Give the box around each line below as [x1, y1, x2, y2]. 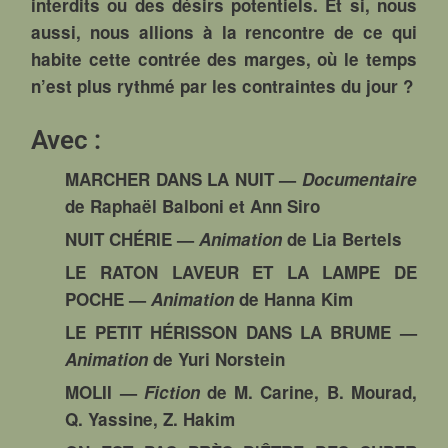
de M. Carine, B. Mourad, [199, 379, 417, 404]
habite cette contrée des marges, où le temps [31, 46, 417, 71]
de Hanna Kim [234, 286, 354, 311]
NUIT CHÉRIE [65, 226, 173, 251]
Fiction [143, 379, 200, 404]
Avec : [31, 124, 102, 155]
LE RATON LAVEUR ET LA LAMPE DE [65, 259, 417, 284]
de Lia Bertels [282, 226, 403, 251]
